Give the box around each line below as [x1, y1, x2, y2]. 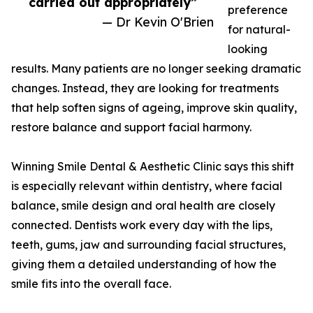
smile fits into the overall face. [11, 277, 171, 291]
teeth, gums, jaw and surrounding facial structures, [11, 238, 286, 252]
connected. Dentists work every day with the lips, [11, 218, 272, 233]
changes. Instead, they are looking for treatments [11, 81, 279, 96]
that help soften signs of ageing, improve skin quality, [11, 101, 297, 115]
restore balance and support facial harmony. [11, 120, 252, 135]
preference [228, 3, 288, 17]
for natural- [228, 22, 291, 37]
